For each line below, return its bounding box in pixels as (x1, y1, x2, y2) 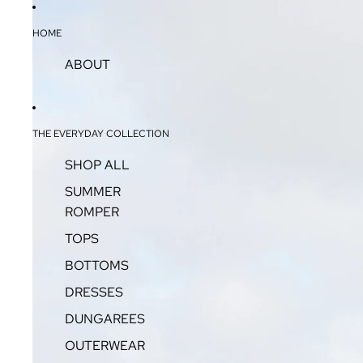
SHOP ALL (65, 156, 130, 173)
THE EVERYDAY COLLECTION (32, 127, 169, 140)
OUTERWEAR (65, 337, 145, 354)
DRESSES (65, 284, 123, 301)
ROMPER (65, 203, 119, 220)
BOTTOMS (65, 257, 129, 274)
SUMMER (65, 183, 121, 200)
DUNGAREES (65, 310, 145, 327)
